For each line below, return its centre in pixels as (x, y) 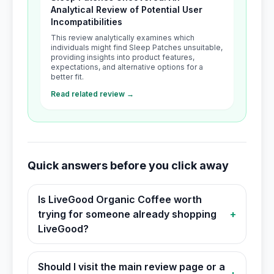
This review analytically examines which (123, 38)
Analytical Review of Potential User (127, 9)
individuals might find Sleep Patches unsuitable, (137, 47)
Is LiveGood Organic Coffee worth (120, 199)
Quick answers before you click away (128, 165)
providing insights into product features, (123, 57)
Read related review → (92, 94)
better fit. (67, 77)
